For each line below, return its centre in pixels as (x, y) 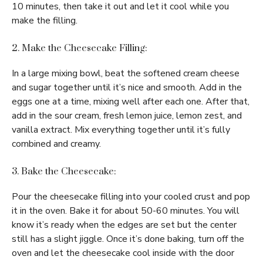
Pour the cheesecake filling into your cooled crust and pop (131, 197)
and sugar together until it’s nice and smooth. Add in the (127, 87)
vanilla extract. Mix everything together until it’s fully (121, 130)
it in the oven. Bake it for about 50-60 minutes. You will (126, 211)
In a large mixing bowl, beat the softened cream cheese (126, 73)
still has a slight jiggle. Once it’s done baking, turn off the (128, 239)
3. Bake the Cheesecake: (64, 171)
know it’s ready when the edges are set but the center (124, 225)
